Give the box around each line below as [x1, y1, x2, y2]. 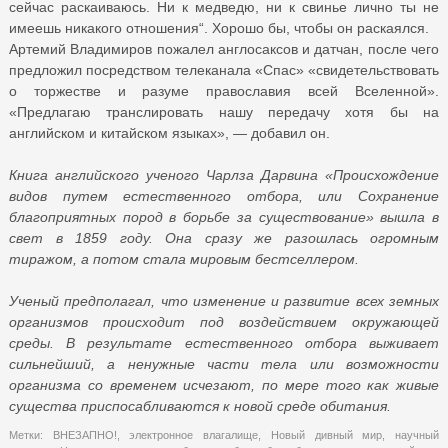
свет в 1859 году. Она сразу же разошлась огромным [9, 229, 439, 246]
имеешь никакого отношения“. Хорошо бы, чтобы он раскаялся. [9, 19, 429, 36]
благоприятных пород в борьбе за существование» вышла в [9, 208, 439, 225]
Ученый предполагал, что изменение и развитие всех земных [9, 292, 439, 309]
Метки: [9, 428, 53, 441]
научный [395, 428, 440, 441]
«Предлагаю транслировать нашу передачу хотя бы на [9, 103, 439, 120]
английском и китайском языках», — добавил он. [9, 124, 330, 141]
